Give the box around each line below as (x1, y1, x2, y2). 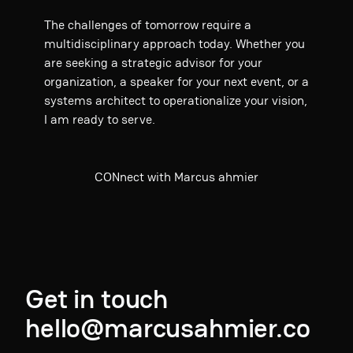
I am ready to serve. (44, 111, 155, 128)
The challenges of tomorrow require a (44, 17, 251, 34)
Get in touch (25, 281, 169, 317)
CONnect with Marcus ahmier (95, 169, 258, 186)
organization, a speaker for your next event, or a (44, 73, 309, 91)
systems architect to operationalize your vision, (44, 92, 307, 110)
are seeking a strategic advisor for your (44, 54, 262, 72)
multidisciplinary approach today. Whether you (44, 35, 305, 53)
